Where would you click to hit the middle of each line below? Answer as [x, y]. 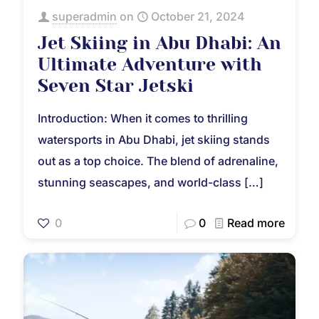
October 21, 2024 [198, 17]
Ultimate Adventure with [150, 65]
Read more [256, 223]
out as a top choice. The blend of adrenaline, [158, 161]
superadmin [84, 17]
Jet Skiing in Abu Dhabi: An [159, 43]
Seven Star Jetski [116, 86]
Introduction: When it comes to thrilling [143, 119]
